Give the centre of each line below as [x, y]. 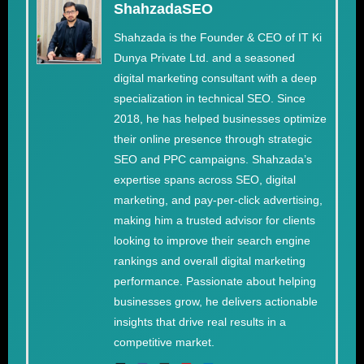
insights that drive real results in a [200, 322]
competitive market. [164, 342]
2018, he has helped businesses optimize [220, 119]
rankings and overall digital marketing [210, 261]
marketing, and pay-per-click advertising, [218, 200]
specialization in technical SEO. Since [210, 98]
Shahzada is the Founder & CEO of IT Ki [218, 37]
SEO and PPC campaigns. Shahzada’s [213, 159]
